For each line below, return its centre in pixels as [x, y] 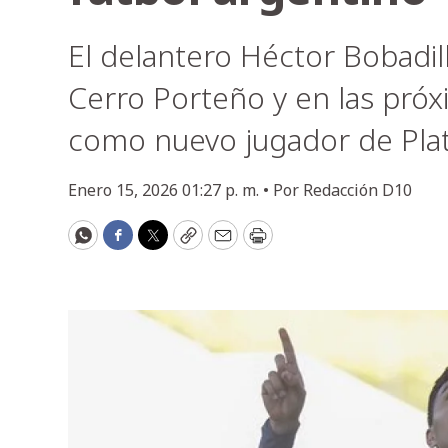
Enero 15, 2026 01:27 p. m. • [170, 190]
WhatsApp [127, 243]
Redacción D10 [357, 190]
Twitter [184, 243]
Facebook [158, 243]
